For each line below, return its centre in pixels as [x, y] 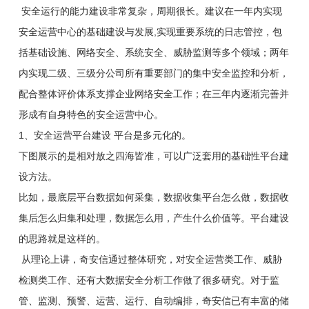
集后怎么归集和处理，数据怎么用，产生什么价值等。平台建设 [153, 218]
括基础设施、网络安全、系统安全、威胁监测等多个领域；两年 [153, 52]
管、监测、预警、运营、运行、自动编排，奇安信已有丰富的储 [153, 300]
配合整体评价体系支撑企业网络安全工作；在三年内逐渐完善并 [153, 93]
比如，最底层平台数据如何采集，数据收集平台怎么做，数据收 [153, 197]
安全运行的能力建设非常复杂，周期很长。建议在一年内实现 [150, 11]
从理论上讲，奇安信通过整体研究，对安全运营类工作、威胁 [150, 259]
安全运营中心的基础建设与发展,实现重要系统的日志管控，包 [150, 31]
